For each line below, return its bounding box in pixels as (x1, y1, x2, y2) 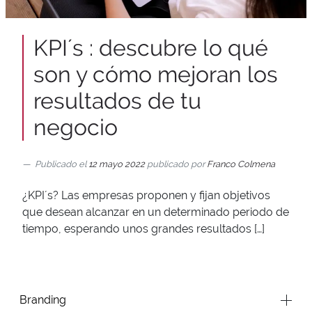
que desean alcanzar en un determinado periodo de (22, 205, 289, 219)
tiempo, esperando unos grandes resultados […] (22, 221, 265, 235)
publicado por (145, 158, 205, 169)
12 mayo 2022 (88, 158, 145, 169)
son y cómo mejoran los (33, 61, 278, 87)
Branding (19, 292, 66, 306)
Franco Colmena (207, 158, 275, 169)
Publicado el (35, 158, 88, 169)
